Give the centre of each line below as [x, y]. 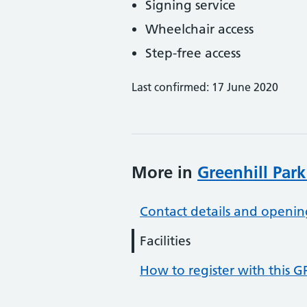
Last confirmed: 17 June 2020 [205, 87]
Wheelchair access [199, 29]
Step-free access [193, 53]
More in [164, 172]
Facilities [165, 241]
